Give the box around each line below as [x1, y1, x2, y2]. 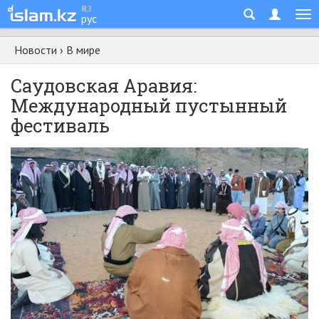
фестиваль [11, 113, 110, 137]
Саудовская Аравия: [11, 73, 197, 98]
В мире [66, 43, 100, 57]
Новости [14, 43, 57, 57]
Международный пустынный [11, 93, 287, 117]
